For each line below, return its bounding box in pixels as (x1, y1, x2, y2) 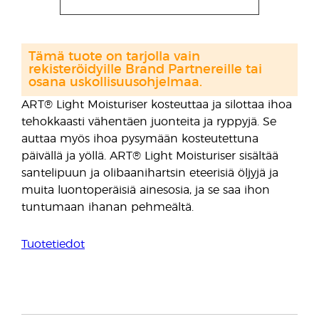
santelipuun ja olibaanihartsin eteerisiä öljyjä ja (21, 167, 278, 179)
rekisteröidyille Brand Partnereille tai (28, 63, 262, 76)
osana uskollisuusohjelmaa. (28, 76, 202, 89)
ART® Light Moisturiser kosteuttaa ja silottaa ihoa (21, 99, 292, 110)
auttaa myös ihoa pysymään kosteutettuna (21, 133, 258, 145)
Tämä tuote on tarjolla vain (28, 51, 200, 63)
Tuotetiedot (21, 239, 85, 250)
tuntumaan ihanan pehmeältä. (21, 202, 194, 213)
